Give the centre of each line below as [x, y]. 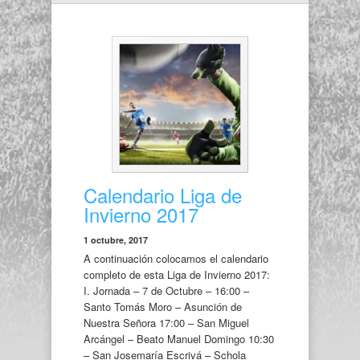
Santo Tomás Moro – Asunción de [163, 307]
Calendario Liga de [163, 195]
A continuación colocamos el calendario [176, 258]
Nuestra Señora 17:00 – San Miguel [166, 323]
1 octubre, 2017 [116, 240]
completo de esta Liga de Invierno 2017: [180, 274]
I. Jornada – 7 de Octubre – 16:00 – [166, 290]
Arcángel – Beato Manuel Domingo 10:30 [179, 339]
